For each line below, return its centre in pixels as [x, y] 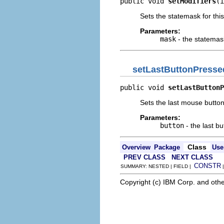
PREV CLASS [144, 157]
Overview [136, 147]
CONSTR [207, 165]
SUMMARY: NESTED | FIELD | [157, 166]
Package [167, 147]
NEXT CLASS [192, 157]
